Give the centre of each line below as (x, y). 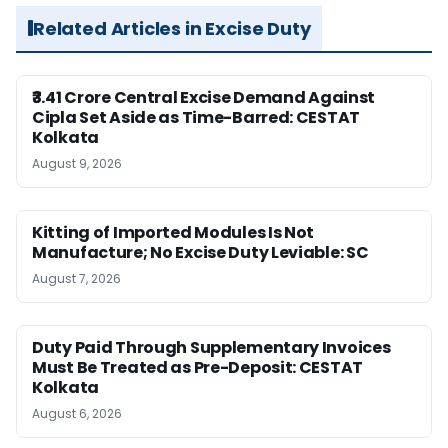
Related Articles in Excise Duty (172, 28)
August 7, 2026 (76, 278)
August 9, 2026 (77, 163)
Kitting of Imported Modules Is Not (173, 232)
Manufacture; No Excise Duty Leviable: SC (200, 252)
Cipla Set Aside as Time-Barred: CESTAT (196, 117)
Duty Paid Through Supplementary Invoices (211, 347)
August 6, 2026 (77, 413)
